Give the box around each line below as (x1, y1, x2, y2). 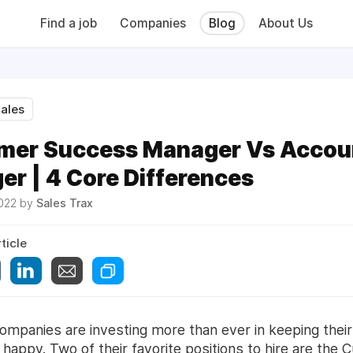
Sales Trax (36, 196, 93, 210)
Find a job (40, 16, 97, 31)
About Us (258, 16, 313, 31)
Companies (120, 16, 186, 31)
